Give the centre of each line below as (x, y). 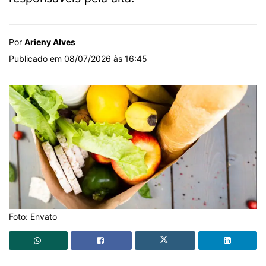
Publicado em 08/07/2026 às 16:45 (78, 58)
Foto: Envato (33, 216)
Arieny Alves (50, 42)
